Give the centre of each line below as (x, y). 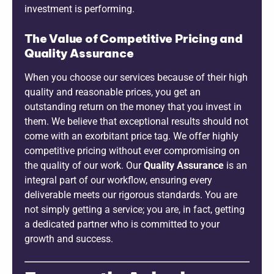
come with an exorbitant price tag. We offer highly (131, 136)
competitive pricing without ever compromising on (132, 150)
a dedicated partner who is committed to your (122, 224)
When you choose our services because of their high (136, 77)
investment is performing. (80, 9)
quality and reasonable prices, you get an (113, 92)
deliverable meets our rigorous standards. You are (131, 194)
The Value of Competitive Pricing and (134, 38)
